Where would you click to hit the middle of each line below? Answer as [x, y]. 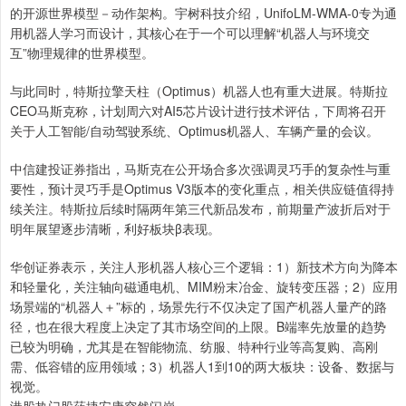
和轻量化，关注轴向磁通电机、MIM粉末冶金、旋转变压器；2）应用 [204, 286]
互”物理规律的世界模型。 [82, 52]
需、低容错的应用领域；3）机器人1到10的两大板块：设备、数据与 [202, 366]
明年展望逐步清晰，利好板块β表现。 [115, 228]
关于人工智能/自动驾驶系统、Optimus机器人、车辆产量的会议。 [194, 130]
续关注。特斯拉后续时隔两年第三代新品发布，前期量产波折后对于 [200, 208]
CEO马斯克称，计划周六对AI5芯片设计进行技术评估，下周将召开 [198, 110]
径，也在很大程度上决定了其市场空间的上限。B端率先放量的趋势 [198, 326]
